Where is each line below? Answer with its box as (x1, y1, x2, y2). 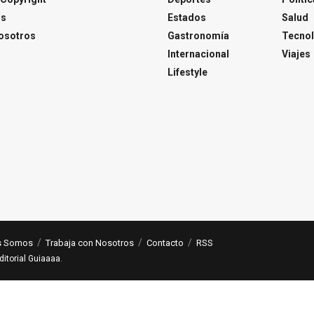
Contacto (146, 237, 184, 248)
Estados (168, 11, 206, 23)
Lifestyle (168, 66, 207, 78)
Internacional (168, 48, 229, 60)
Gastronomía (168, 29, 229, 41)
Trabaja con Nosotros (46, 237, 134, 248)
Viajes (281, 48, 310, 60)
